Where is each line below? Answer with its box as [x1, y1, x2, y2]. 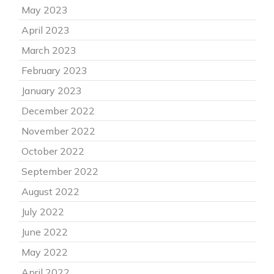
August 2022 [21, 185, 80, 198]
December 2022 [21, 105, 95, 117]
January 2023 [21, 84, 82, 97]
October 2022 [21, 145, 84, 157]
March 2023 [21, 44, 76, 56]
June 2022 [21, 226, 68, 238]
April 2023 [21, 24, 70, 36]
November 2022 [21, 125, 95, 137]
